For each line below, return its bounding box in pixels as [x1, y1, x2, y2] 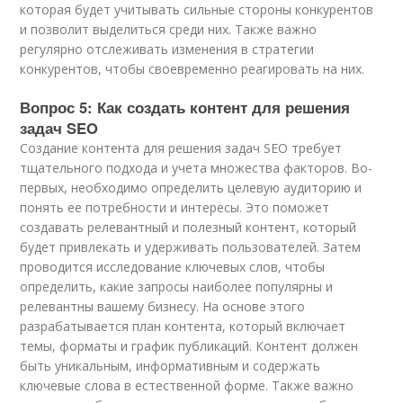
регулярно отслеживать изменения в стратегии [20, 40, 315, 58]
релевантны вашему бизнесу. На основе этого [20, 298, 306, 315]
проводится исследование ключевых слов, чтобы [20, 258, 326, 275]
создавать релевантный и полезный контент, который [20, 219, 357, 236]
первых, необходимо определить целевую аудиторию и [20, 179, 363, 196]
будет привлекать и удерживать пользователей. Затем [20, 238, 362, 255]
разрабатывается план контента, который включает [20, 318, 346, 335]
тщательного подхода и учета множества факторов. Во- [20, 159, 373, 176]
